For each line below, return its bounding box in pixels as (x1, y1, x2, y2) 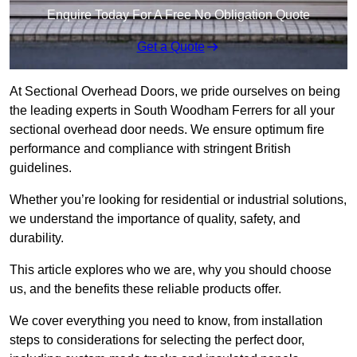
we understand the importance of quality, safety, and (10, 212, 300, 226)
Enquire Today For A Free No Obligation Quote (47, 8, 310, 22)
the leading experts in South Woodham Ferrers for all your (10, 104, 335, 118)
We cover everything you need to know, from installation (10, 314, 323, 328)
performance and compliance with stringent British (10, 142, 291, 156)
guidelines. (10, 161, 72, 175)
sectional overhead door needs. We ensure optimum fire (10, 123, 324, 137)
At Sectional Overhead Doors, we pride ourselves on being (10, 84, 340, 99)
